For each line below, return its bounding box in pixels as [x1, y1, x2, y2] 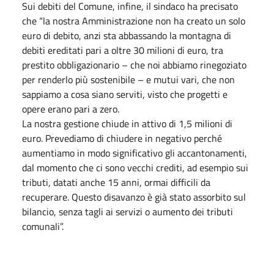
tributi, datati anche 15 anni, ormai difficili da [22, 174, 210, 190]
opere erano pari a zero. [22, 101, 119, 116]
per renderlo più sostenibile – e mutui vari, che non [22, 72, 235, 87]
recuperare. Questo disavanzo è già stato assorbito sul [22, 189, 246, 204]
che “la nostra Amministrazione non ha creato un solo [22, 13, 245, 28]
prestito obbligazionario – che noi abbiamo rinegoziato [22, 57, 246, 72]
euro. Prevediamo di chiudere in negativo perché [22, 130, 222, 146]
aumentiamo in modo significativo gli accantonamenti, [22, 145, 247, 160]
